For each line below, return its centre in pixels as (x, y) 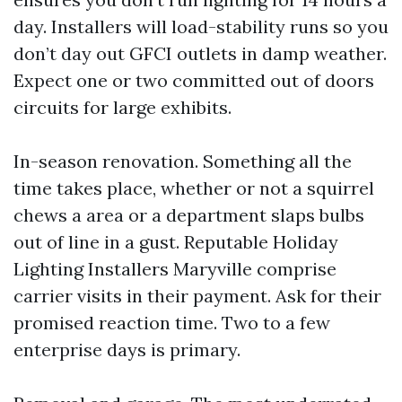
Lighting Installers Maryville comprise (175, 269)
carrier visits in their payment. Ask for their (197, 296)
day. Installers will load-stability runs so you (201, 26)
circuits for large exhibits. (122, 107)
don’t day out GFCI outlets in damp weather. (200, 53)
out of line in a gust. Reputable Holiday (176, 242)
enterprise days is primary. (127, 350)
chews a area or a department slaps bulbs (189, 215)
